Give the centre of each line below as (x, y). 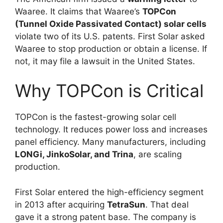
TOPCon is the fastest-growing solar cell (96, 117)
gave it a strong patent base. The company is (106, 217)
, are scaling (158, 154)
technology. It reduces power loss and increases (111, 129)
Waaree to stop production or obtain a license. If (111, 49)
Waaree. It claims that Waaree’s (79, 11)
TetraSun (126, 204)
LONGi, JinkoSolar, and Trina (74, 154)
